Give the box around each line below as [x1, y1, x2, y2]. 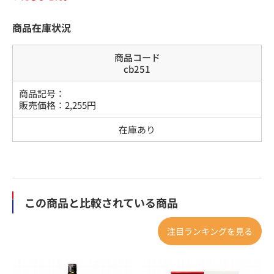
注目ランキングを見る [167, 224, 253, 237]
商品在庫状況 [12, 20, 71, 35]
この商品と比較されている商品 [24, 194, 178, 210]
